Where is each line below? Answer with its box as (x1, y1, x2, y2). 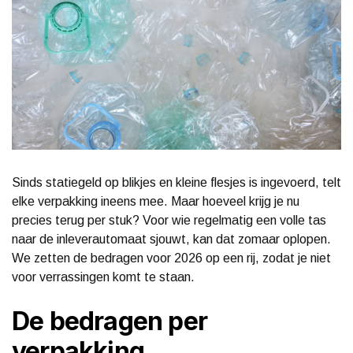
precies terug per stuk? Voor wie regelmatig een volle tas (12, 213, 326, 227)
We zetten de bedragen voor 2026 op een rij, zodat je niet (12, 251, 331, 265)
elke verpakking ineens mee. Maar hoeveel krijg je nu (12, 194, 299, 208)
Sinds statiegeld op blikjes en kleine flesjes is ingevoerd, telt (12, 175, 341, 189)
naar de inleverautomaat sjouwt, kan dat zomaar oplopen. (12, 232, 331, 246)
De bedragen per (12, 305, 207, 336)
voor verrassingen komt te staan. (12, 269, 195, 284)
